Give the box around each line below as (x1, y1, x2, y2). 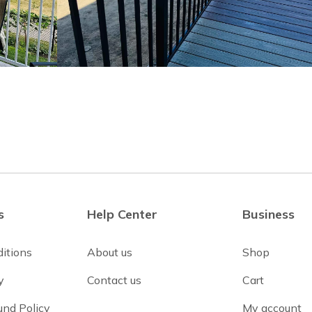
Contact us (86, 272, 141, 287)
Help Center (86, 205, 157, 222)
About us (86, 244, 132, 259)
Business (242, 205, 295, 222)
